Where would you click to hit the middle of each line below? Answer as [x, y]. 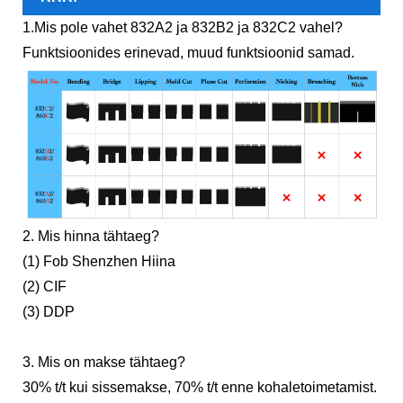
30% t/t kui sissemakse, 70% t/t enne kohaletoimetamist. [200, 387]
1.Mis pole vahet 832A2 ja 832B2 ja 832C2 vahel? [183, 28]
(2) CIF [46, 286]
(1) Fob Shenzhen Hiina [99, 261]
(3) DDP [49, 311]
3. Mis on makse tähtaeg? [104, 362]
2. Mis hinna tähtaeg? [91, 236]
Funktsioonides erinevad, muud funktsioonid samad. [188, 53]
